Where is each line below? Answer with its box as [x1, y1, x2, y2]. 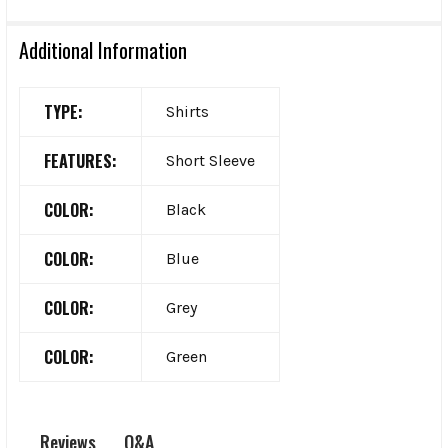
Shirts [166, 101, 209, 121]
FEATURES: [44, 148, 117, 173]
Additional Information [19, 34, 187, 65]
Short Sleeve [166, 150, 255, 170]
